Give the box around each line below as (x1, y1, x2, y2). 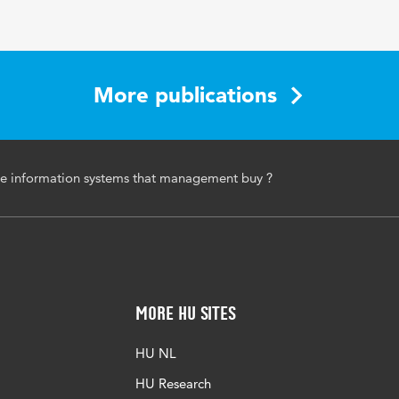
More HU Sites (135, 302, 236, 324)
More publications (94, 82, 277, 108)
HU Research (135, 375, 211, 392)
